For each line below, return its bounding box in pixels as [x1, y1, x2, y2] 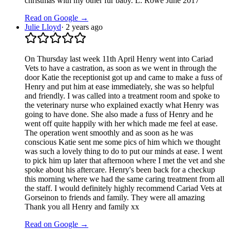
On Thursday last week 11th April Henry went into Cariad [25, 54, 213, 63]
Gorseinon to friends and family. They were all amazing [25, 193, 205, 202]
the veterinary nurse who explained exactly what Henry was [25, 100, 219, 109]
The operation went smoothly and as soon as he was [25, 128, 193, 137]
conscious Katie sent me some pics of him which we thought [25, 137, 220, 146]
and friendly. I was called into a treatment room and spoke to [25, 91, 220, 100]
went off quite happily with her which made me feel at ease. [25, 119, 218, 128]
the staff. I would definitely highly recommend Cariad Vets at [25, 183, 222, 193]
